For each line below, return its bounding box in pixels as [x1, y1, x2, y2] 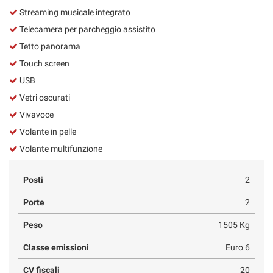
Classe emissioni [23, 242, 89, 252]
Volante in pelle [18, 126, 76, 136]
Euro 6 [225, 242, 250, 252]
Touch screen [18, 58, 69, 68]
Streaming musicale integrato [18, 7, 130, 17]
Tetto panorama [18, 41, 80, 51]
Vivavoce [18, 109, 54, 119]
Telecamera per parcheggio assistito [18, 24, 155, 34]
